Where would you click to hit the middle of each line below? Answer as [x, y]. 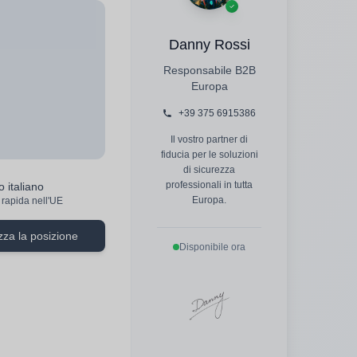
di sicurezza [210, 170]
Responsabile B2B [209, 70]
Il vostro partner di [210, 139]
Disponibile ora [213, 247]
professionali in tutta [210, 185]
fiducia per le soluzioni [209, 155]
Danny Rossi [209, 45]
